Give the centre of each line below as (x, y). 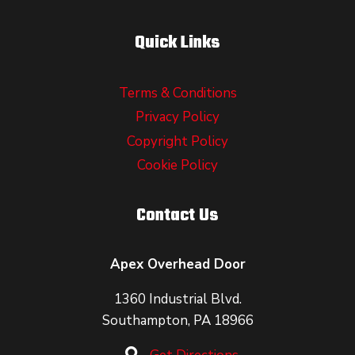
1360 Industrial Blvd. (177, 299)
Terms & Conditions (177, 93)
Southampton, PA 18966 (177, 320)
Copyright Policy (177, 141)
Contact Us (177, 215)
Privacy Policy (177, 117)
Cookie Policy (177, 165)
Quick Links (177, 43)
